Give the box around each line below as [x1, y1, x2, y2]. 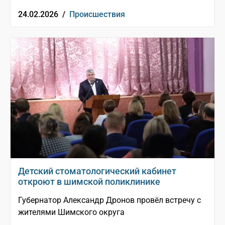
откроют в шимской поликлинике [18, 176, 160, 187]
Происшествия [69, 10, 125, 20]
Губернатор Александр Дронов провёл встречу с [18, 195, 201, 205]
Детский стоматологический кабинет [18, 166, 176, 177]
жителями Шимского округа [18, 207, 125, 217]
